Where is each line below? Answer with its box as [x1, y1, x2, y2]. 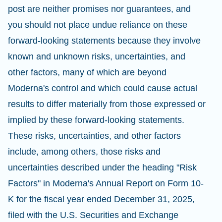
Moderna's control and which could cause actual [8, 83, 197, 93]
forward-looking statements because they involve [8, 36, 201, 46]
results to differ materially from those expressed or [8, 99, 206, 109]
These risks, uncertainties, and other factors [8, 131, 181, 141]
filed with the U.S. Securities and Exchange [8, 210, 178, 220]
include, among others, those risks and [8, 147, 161, 157]
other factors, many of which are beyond [8, 67, 166, 77]
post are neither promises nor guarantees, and [8, 4, 191, 14]
